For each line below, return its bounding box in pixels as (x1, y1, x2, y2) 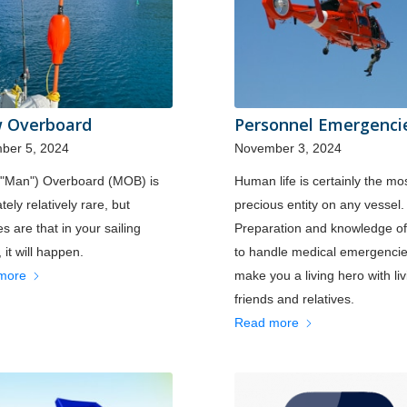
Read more (233, 314, 299, 330)
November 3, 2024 (233, 140, 342, 155)
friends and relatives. (233, 291, 354, 306)
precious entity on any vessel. (233, 196, 404, 212)
